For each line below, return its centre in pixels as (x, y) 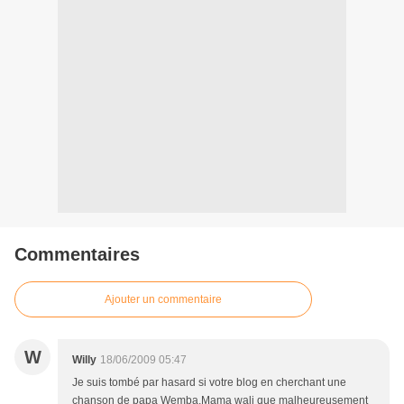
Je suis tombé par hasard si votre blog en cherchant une (209, 382)
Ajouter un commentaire (163, 299)
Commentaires (77, 254)
